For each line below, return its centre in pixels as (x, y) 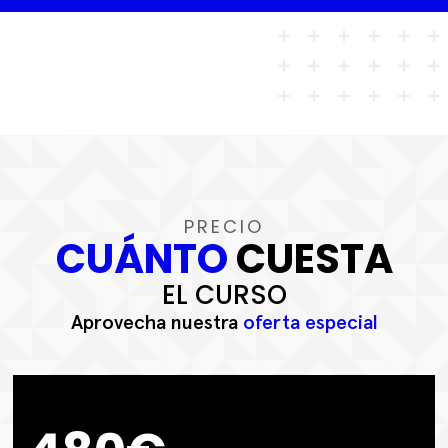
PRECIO (224, 226)
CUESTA (310, 258)
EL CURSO (224, 294)
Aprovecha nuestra (156, 322)
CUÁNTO (141, 258)
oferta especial (310, 322)
